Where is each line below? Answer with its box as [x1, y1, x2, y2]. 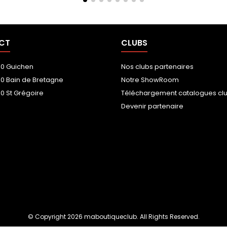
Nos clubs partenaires [121, 61, 194, 71]
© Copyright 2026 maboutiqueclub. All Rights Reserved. [27, 212, 200, 221]
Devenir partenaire [121, 101, 183, 111]
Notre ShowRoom [121, 74, 179, 85]
